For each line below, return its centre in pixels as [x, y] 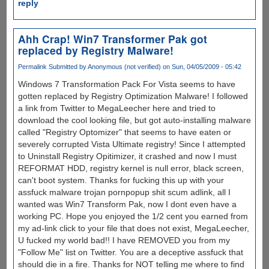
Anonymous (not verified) [124, 66]
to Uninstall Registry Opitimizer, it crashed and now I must [127, 156]
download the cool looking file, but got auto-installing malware [134, 120]
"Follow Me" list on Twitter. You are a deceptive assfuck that [130, 252]
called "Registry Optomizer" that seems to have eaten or [124, 132]
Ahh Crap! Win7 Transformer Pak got [112, 38]
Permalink [32, 66]
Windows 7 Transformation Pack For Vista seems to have [126, 84]
